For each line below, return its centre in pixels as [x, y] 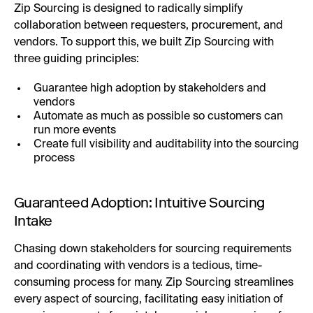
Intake [33, 221]
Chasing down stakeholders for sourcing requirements [153, 250]
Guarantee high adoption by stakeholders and [150, 89]
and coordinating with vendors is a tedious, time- [138, 267]
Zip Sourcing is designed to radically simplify [128, 9]
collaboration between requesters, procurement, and [148, 26]
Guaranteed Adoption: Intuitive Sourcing [139, 203]
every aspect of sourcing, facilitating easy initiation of [148, 300]
